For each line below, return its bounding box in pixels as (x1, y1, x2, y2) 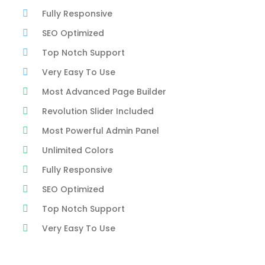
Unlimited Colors (42, 144, 114, 156)
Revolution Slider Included (42, 105, 154, 117)
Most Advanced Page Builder (42, 86, 166, 98)
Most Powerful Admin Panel (42, 125, 159, 137)
